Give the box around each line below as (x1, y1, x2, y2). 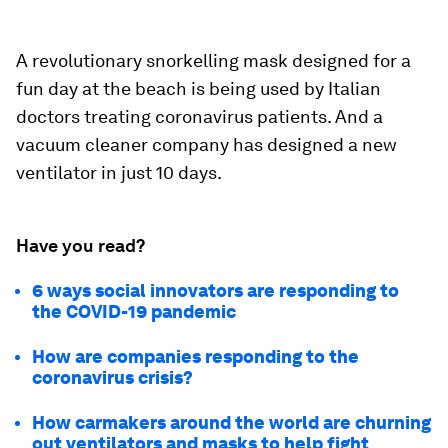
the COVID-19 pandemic (32, 301, 236, 322)
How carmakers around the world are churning (32, 412, 431, 433)
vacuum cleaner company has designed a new (16, 134, 397, 155)
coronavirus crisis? (32, 367, 193, 388)
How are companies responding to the (32, 346, 359, 367)
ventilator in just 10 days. (16, 162, 222, 183)
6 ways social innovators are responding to (32, 280, 399, 301)
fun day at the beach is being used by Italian (16, 78, 381, 99)
